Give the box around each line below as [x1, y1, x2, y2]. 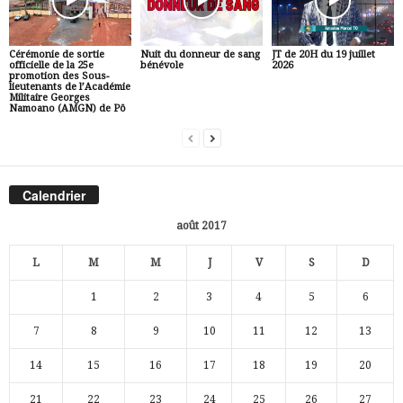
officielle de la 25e [9, 59, 94, 72]
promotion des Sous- [9, 70, 109, 83]
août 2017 [176, 219, 227, 232]
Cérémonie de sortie [9, 49, 104, 61]
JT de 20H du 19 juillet [271, 49, 375, 61]
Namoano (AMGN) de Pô [9, 103, 126, 115]
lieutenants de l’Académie [9, 81, 130, 94]
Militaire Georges [9, 92, 90, 104]
